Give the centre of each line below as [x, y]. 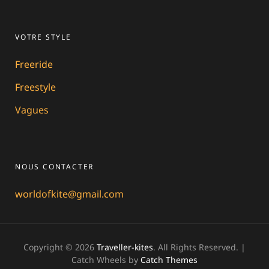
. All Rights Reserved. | [199, 247]
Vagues [32, 110]
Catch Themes [169, 259]
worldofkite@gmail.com [69, 194]
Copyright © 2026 [60, 247]
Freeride [34, 64]
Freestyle [35, 87]
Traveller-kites [125, 247]
